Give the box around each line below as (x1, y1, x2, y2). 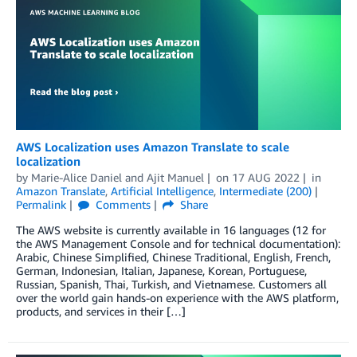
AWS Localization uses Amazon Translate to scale (16, 139, 289, 155)
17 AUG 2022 (231, 171, 300, 185)
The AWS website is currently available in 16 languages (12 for (16, 223, 326, 237)
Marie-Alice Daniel (31, 171, 122, 185)
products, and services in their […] (16, 304, 186, 319)
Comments (92, 198, 151, 212)
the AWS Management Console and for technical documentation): (16, 237, 340, 251)
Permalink (16, 198, 66, 212)
